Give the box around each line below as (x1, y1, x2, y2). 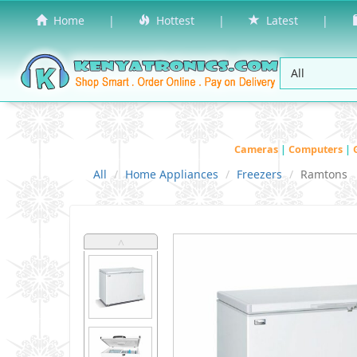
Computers (288, 142, 345, 156)
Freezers (237, 166, 282, 182)
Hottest (150, 13, 194, 28)
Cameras (234, 142, 280, 156)
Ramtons (300, 166, 347, 182)
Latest (260, 13, 298, 28)
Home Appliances (125, 166, 218, 182)
